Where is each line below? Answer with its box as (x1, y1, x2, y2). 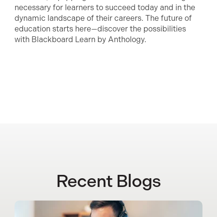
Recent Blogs (56, 171, 161, 191)
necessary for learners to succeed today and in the (15, 3, 195, 12)
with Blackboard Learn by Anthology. (15, 35, 146, 44)
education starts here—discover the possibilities (15, 24, 186, 33)
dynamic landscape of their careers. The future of (15, 14, 192, 23)
